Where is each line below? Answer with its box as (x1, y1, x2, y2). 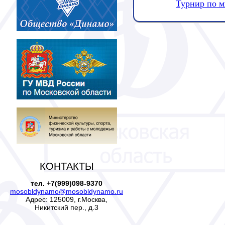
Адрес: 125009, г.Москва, (26, 195, 107, 203)
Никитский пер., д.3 (35, 203, 98, 211)
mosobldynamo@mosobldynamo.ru (10, 187, 123, 195)
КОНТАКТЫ (39, 161, 94, 172)
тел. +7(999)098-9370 (31, 179, 102, 187)
